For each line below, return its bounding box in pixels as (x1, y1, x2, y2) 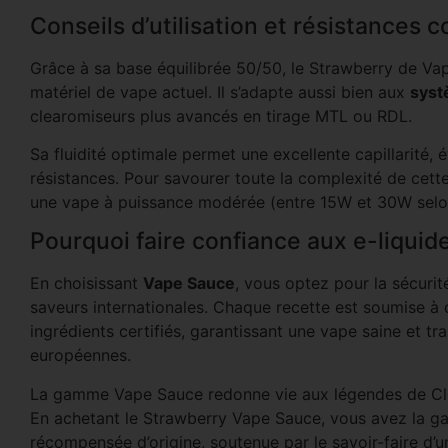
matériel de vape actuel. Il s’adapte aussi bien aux (30, 81, 410, 102)
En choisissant (30, 273, 143, 294)
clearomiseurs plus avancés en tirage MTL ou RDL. (30, 105, 412, 126)
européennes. (30, 345, 131, 366)
